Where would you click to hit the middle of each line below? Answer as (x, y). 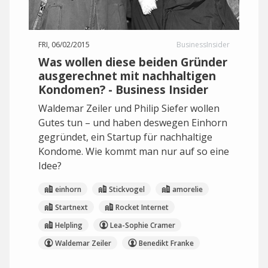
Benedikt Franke (166, 243)
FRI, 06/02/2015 (64, 45)
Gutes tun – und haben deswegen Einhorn (133, 123)
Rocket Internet (142, 207)
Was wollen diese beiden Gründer (133, 62)
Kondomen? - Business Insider (123, 89)
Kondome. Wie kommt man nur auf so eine (134, 151)
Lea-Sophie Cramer (143, 225)
